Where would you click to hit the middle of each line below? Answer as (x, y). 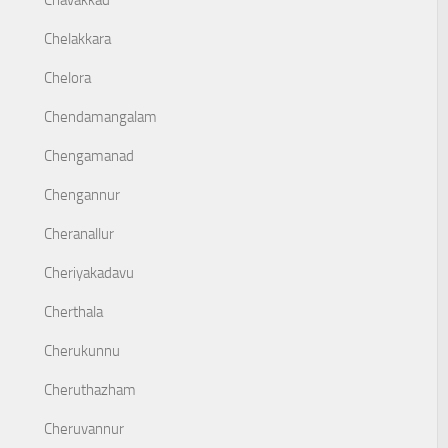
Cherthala (73, 312)
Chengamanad (89, 156)
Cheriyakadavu (89, 273)
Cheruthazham (90, 390)
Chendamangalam (100, 117)
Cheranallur (79, 234)
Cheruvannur (84, 429)
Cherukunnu (82, 351)
